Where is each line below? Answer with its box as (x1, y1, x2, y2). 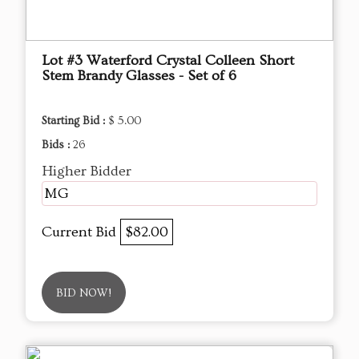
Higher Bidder (42, 162, 131, 179)
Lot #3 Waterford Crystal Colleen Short (42, 51, 294, 69)
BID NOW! (56, 286, 111, 300)
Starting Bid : (42, 114, 108, 127)
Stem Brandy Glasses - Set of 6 (42, 67, 236, 84)
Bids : (42, 138, 73, 151)
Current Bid (42, 223, 120, 240)
